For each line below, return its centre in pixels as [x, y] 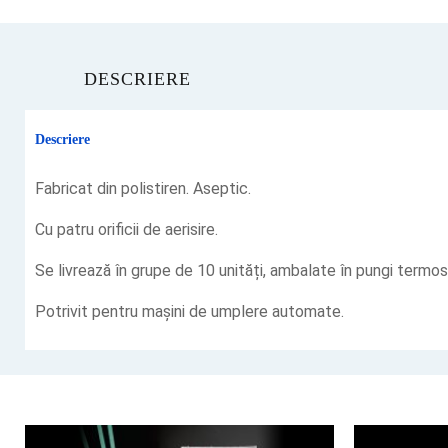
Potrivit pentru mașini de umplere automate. [189, 312]
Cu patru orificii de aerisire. [126, 230]
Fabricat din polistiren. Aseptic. [143, 189]
